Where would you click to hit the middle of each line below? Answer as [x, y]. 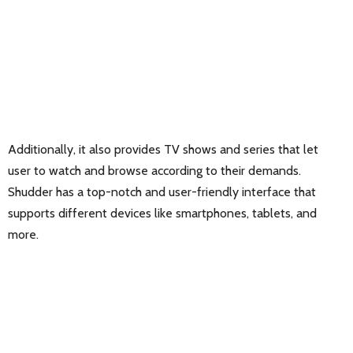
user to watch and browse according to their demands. [154, 171]
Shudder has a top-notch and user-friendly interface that [162, 192]
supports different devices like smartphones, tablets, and [162, 214]
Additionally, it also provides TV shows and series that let [163, 150]
